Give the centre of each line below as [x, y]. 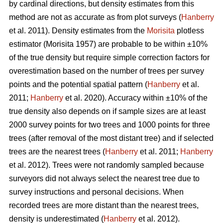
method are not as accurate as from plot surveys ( [95, 17]
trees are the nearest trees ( [57, 152]
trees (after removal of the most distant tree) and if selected [111, 138]
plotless [189, 31]
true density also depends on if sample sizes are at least [107, 111]
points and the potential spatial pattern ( [78, 85]
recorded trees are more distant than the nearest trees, [104, 206]
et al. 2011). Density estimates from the [78, 31]
